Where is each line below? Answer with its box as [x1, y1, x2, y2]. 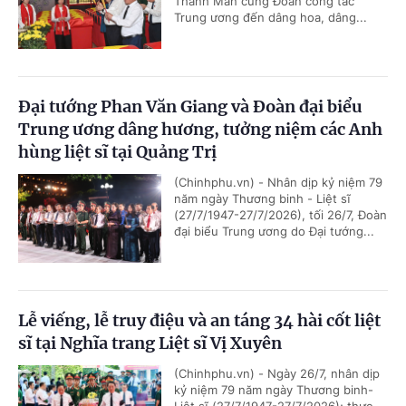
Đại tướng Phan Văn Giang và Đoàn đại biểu [18, 95, 362, 117]
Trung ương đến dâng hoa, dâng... [174, 9, 367, 24]
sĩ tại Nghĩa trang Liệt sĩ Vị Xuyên [18, 332, 282, 353]
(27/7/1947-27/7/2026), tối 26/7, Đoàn [174, 207, 387, 222]
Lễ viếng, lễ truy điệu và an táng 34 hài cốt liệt [18, 309, 381, 331]
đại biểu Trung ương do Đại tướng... [174, 223, 374, 238]
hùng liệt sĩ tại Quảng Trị [18, 140, 217, 162]
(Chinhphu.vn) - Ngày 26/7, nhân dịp [174, 365, 380, 381]
